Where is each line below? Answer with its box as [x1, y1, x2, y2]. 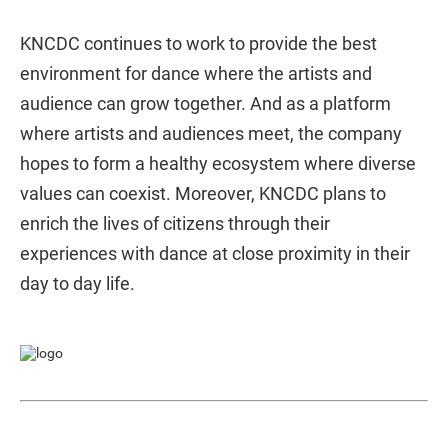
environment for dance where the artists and [20, 63, 372, 84]
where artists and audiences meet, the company [20, 123, 402, 144]
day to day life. [20, 273, 135, 294]
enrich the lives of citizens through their [20, 213, 330, 234]
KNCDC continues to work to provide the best [20, 33, 377, 54]
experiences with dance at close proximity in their [20, 243, 410, 264]
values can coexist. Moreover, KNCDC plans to [20, 183, 386, 204]
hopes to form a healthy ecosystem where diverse [20, 153, 416, 174]
